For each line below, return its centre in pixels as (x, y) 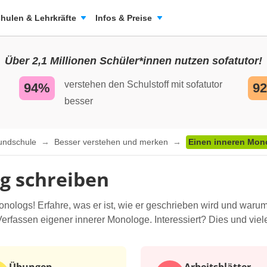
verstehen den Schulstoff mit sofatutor (143, 84)
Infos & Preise (124, 18)
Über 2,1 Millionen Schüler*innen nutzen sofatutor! (133, 61)
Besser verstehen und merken (112, 142)
